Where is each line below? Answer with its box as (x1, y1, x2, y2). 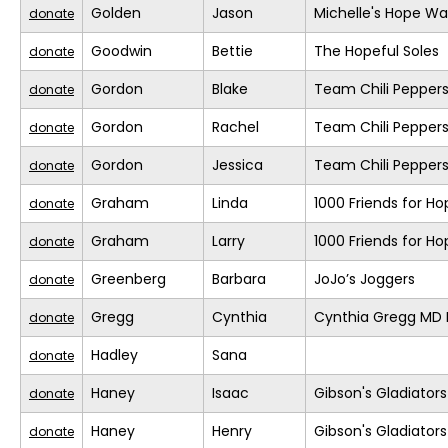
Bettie (212, 41, 253, 62)
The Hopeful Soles (314, 41, 439, 62)
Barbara (212, 269, 266, 290)
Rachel (212, 117, 259, 138)
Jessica (212, 155, 263, 176)
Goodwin (91, 41, 152, 62)
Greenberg (91, 269, 166, 290)
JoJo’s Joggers (314, 269, 415, 290)
